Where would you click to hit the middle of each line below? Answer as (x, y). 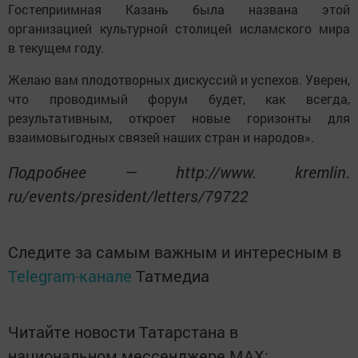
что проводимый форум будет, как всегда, (179, 98)
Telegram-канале (70, 275)
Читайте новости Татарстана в (123, 331)
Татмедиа (173, 275)
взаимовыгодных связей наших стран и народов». (161, 137)
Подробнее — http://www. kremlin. (179, 171)
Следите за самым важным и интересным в (175, 251)
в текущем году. (56, 47)
